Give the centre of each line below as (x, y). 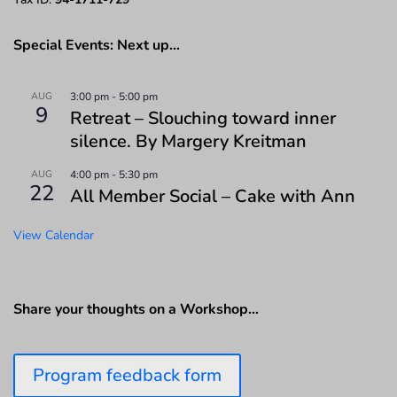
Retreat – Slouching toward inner (203, 118)
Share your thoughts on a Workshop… (136, 309)
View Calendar (54, 235)
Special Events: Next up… (97, 45)
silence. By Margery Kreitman (188, 141)
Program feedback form (127, 375)
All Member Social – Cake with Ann (213, 196)
